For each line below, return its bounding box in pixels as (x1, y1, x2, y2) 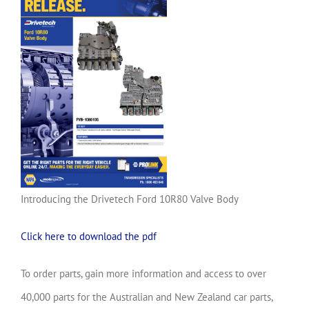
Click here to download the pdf (21, 229, 157, 243)
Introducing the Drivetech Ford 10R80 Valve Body (21, 192, 239, 206)
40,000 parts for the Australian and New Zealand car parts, (21, 290, 272, 303)
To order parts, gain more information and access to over (21, 266, 266, 280)
